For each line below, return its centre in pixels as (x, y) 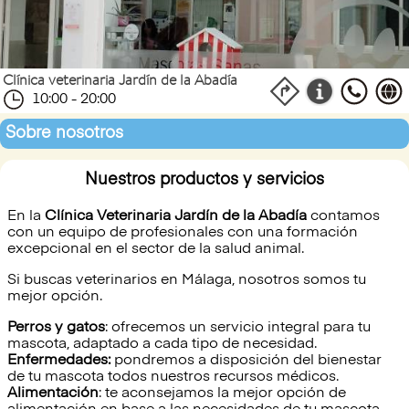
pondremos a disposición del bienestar (246, 361)
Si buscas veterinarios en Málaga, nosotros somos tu (187, 280)
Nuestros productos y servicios (204, 180)
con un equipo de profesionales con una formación (183, 233)
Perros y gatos (56, 328)
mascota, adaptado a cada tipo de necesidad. (162, 344)
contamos (343, 216)
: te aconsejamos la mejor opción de (222, 393)
